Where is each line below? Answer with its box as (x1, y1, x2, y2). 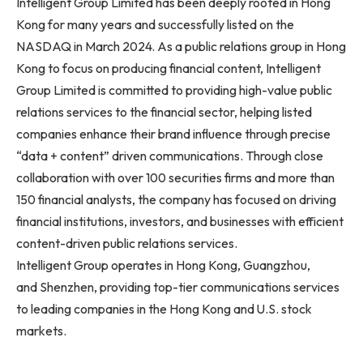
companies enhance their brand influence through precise (16, 126, 331, 143)
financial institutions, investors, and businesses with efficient (16, 213, 344, 230)
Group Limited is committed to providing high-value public (16, 82, 332, 99)
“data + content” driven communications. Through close (16, 147, 323, 164)
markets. (16, 322, 66, 340)
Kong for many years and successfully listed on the (16, 16, 294, 33)
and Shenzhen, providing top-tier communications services (16, 279, 340, 296)
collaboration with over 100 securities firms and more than (16, 169, 335, 186)
